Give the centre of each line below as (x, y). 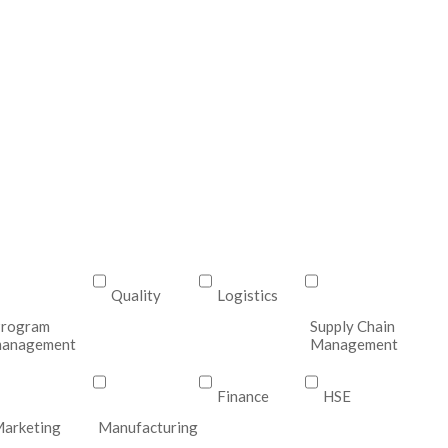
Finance (243, 396)
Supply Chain (353, 326)
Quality (135, 295)
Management (354, 344)
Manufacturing (147, 427)
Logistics (248, 295)
